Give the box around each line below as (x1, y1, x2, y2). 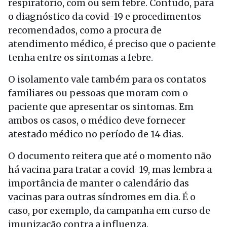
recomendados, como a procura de (8, 24, 162, 36)
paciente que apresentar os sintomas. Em (8, 100, 194, 112)
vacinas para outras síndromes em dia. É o (8, 191, 196, 203)
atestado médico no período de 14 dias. (8, 128, 183, 140)
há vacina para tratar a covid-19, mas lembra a (8, 163, 212, 175)
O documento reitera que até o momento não (8, 149, 211, 162)
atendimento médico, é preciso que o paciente (8, 37, 216, 50)
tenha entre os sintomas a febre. (8, 51, 153, 63)
